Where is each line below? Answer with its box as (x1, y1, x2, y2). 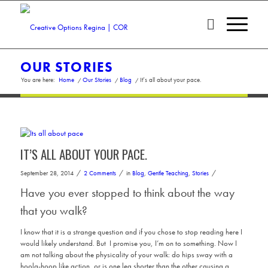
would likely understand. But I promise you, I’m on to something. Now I (20, 238, 237, 249)
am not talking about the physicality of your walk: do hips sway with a (20, 249, 233, 260)
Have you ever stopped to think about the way (20, 185, 234, 200)
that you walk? (20, 203, 87, 218)
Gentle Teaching (147, 169, 188, 177)
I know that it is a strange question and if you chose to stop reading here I (20, 227, 242, 237)
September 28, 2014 (20, 169, 74, 177)
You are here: (20, 75, 55, 84)
